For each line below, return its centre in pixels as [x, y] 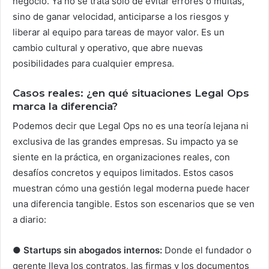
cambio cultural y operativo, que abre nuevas [108, 48]
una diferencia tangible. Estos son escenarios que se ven [134, 204]
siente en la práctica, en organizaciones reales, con [121, 157]
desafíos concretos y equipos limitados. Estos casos [123, 172]
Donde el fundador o [207, 250]
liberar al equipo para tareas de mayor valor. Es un [119, 32]
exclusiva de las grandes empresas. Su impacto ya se [125, 141]
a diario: [29, 219]
